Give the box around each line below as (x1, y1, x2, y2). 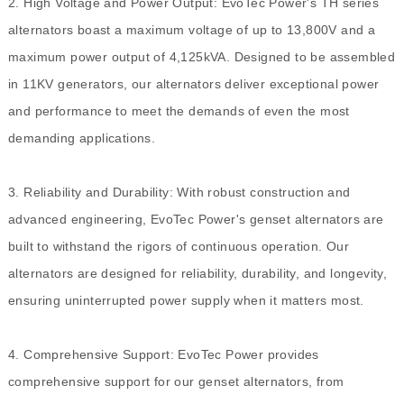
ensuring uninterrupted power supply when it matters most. (7, 293, 364, 308)
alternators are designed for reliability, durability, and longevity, (7, 266, 388, 281)
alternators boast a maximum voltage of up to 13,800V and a (7, 23, 376, 38)
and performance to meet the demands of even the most (7, 104, 350, 119)
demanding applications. (7, 131, 156, 146)
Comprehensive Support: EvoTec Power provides (23, 347, 319, 363)
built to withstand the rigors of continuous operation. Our (7, 239, 350, 254)
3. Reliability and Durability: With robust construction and (7, 185, 351, 200)
